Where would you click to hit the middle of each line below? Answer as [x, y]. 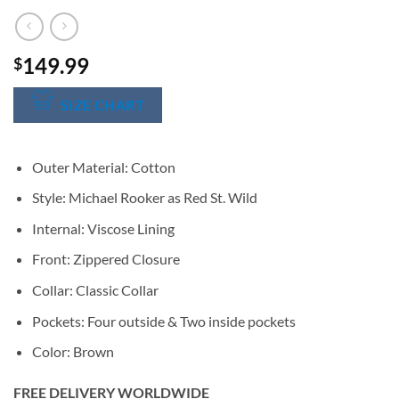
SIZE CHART [102, 106]
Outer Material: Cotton [103, 167]
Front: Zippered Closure [106, 259]
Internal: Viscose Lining [103, 228]
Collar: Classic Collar [95, 290]
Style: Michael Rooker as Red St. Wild [144, 198]
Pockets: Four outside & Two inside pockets [163, 321]
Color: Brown [73, 352]
